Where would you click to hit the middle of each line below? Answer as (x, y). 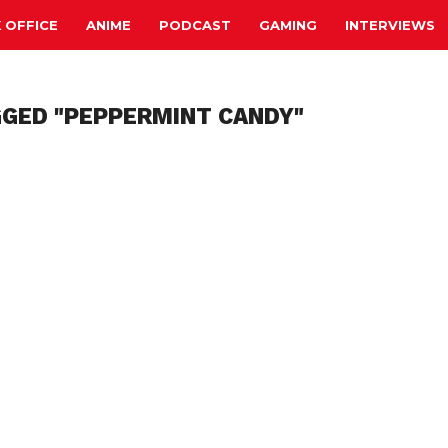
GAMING (288, 24)
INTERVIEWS (390, 24)
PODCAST (195, 24)
